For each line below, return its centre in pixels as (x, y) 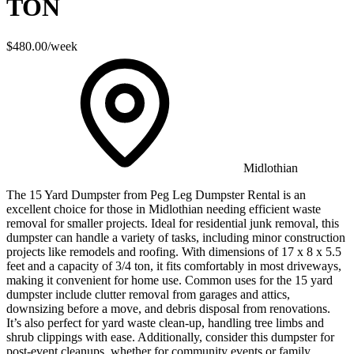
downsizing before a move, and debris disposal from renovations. (168, 308)
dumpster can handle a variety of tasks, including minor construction (176, 237)
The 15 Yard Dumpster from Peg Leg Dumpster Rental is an (156, 194)
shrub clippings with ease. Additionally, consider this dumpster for (170, 337)
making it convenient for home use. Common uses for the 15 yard (169, 280)
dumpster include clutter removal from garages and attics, (148, 294)
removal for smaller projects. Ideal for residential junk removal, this (173, 223)
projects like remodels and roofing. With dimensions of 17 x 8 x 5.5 (174, 251)
